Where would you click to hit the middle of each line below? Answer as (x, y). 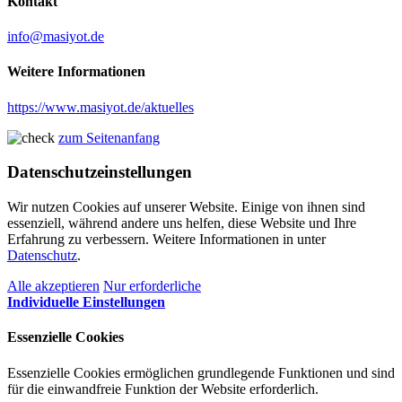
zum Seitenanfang (109, 137)
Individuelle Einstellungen (86, 302)
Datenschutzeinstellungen (100, 172)
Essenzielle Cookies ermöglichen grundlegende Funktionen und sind (201, 372)
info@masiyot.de (56, 37)
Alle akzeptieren (53, 286)
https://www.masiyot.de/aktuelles (100, 107)
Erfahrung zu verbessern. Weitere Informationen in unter (166, 240)
